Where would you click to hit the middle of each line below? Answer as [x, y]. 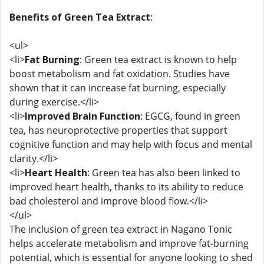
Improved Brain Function [82, 116]
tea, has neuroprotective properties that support [118, 130]
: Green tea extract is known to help [158, 60]
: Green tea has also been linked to [164, 173]
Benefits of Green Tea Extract [80, 17]
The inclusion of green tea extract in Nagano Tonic [121, 229]
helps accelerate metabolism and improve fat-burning [129, 243]
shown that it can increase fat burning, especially [118, 88]
